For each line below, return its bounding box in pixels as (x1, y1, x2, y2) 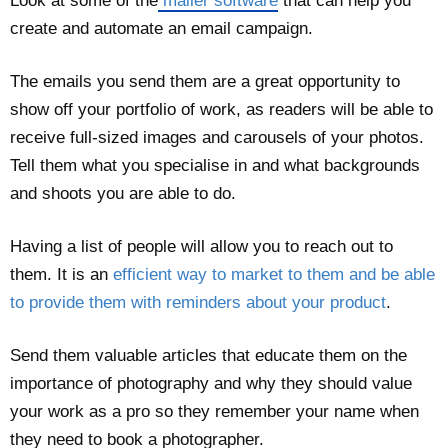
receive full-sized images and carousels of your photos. (10, 127, 424, 147)
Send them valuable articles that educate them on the (10, 345, 407, 365)
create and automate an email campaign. (10, 18, 313, 38)
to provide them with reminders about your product (10, 292, 386, 312)
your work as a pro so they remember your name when (10, 401, 419, 421)
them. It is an (10, 264, 113, 284)
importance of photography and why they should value (10, 373, 412, 393)
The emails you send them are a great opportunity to (10, 71, 400, 91)
